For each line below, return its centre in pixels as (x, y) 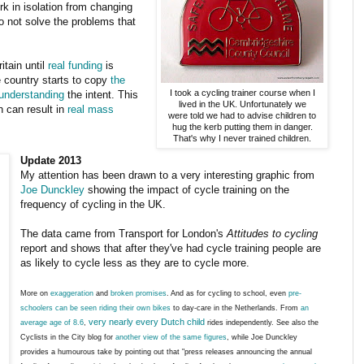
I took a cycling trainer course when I (242, 92)
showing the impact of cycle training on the (187, 190)
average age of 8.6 (52, 323)
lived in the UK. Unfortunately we (242, 104)
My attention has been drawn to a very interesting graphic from (168, 175)
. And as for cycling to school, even (228, 294)
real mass (91, 109)
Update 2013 (51, 161)
